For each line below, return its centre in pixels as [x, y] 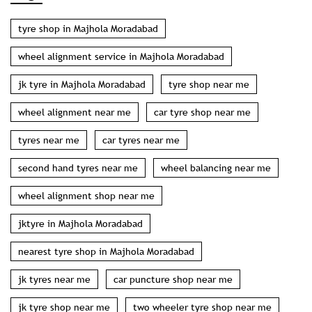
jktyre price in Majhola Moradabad [93, 271]
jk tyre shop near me [64, 188]
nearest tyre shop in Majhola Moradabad [106, 132]
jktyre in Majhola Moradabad [80, 104]
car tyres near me [141, 21]
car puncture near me [216, 216]
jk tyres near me [54, 160]
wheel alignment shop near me [86, 76]
